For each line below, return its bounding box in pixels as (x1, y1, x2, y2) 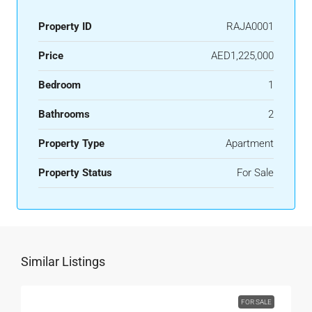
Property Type (38, 137, 104, 150)
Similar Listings (21, 254, 105, 269)
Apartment (226, 137, 274, 150)
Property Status (38, 166, 112, 179)
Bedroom (38, 79, 81, 91)
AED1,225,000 (211, 49, 274, 62)
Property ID (38, 20, 92, 33)
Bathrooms (38, 108, 90, 120)
